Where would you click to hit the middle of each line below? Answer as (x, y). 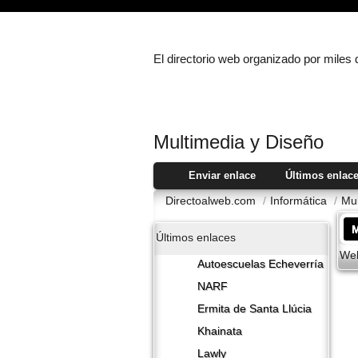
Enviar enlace (222, 175)
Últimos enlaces (196, 238)
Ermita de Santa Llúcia (255, 309)
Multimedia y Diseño (239, 141)
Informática (300, 200)
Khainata (220, 332)
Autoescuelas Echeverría (261, 265)
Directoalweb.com (212, 200)
